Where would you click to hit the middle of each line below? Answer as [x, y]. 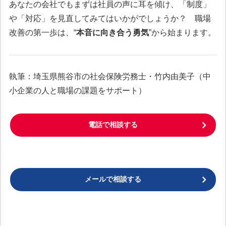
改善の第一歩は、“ [43, 32]
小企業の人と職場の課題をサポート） [78, 91]
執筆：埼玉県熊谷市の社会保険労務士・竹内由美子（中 [110, 77]
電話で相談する [113, 125]
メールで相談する [113, 179]
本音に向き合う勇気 [113, 32]
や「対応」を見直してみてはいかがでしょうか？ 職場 [110, 18]
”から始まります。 [183, 32]
